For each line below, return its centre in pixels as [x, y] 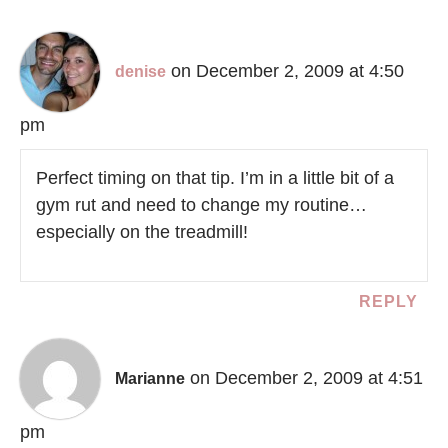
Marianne [150, 379]
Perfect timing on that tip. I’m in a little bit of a [215, 178]
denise [140, 72]
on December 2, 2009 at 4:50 [287, 71]
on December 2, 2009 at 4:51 [306, 378]
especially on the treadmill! [142, 232]
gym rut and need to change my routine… [201, 205]
